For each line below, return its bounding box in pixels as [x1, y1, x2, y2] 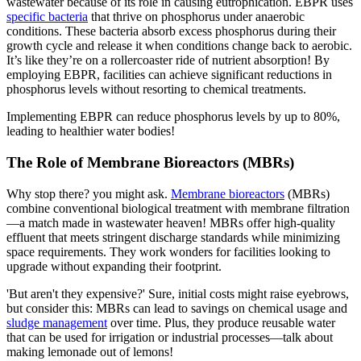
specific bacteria [6, 10, 88, 24]
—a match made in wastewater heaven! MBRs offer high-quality [6, 215, 335, 230]
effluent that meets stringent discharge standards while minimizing [6, 230, 340, 244]
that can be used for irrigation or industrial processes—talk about [6, 330, 333, 344]
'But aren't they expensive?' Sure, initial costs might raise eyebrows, [6, 286, 349, 301]
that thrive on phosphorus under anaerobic [88, 10, 305, 24]
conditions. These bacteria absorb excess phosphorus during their [6, 24, 336, 39]
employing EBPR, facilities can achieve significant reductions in [6, 68, 332, 82]
